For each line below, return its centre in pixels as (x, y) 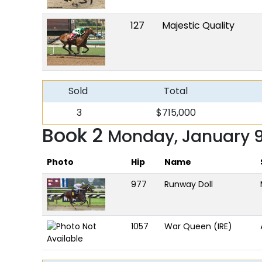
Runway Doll (189, 184)
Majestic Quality (198, 25)
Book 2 (75, 135)
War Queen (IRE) (198, 226)
